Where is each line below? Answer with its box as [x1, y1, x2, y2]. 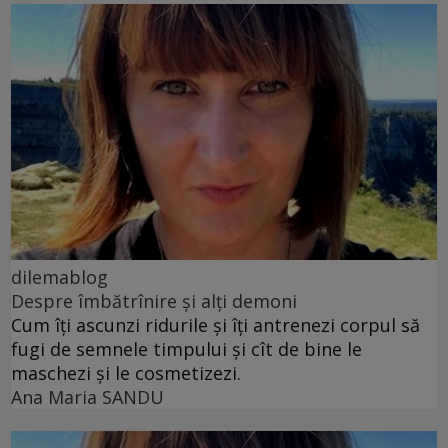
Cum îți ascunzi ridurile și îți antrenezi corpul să [11, 312, 420, 337]
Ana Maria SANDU [11, 384, 164, 409]
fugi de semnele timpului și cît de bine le [11, 336, 362, 361]
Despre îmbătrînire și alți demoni [11, 288, 297, 313]
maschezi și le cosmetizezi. [11, 360, 241, 385]
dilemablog [11, 264, 108, 289]
